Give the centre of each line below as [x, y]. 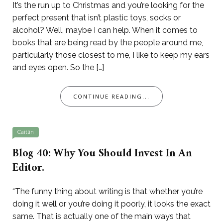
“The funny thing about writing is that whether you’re [108, 192]
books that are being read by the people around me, [108, 43]
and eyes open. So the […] [58, 68]
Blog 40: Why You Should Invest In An [102, 154]
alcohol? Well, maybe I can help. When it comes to [105, 30]
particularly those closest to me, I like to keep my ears [111, 55]
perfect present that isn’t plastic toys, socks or [97, 18]
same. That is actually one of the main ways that [102, 217]
